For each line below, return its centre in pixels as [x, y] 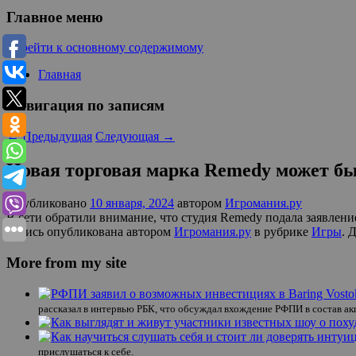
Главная [60, 75]
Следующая [129, 136]
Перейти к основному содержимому [105, 48]
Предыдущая [56, 136]
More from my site [66, 263]
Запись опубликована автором [90, 232]
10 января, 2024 [132, 203]
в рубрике [281, 232]
